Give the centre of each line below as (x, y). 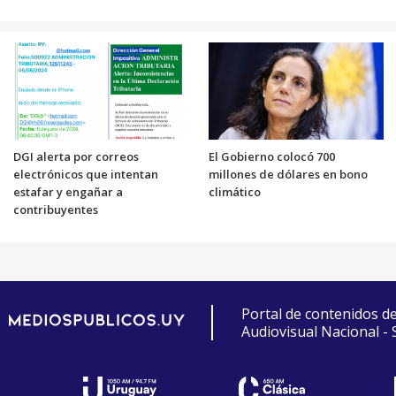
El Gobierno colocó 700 (272, 156)
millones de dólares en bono (288, 174)
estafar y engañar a (68, 191)
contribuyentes (55, 209)
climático (236, 191)
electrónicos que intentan (85, 174)
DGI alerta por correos (76, 156)
